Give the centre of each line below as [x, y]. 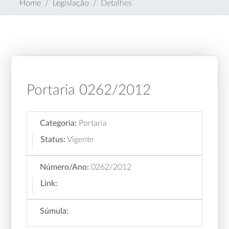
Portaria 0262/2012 [89, 90]
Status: [53, 140]
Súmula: [54, 211]
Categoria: [59, 123]
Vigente [81, 140]
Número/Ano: [65, 167]
